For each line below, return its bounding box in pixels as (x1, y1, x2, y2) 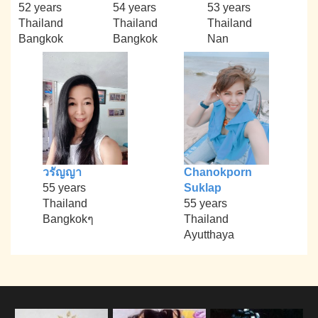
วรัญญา (42, 166, 82, 179)
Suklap (183, 182, 221, 194)
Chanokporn (183, 166, 252, 179)
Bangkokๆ (42, 213, 94, 226)
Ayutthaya (183, 229, 234, 241)
